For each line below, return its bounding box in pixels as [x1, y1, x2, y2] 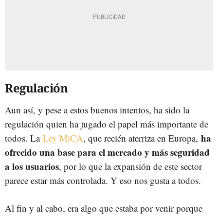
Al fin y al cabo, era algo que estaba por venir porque [5, 202, 202, 214]
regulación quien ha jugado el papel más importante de [5, 118, 208, 130]
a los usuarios [5, 160, 59, 173]
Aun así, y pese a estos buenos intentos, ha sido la [5, 104, 189, 116]
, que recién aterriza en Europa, [83, 132, 201, 144]
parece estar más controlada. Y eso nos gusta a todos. [5, 174, 201, 186]
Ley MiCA [43, 132, 83, 144]
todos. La [5, 132, 43, 144]
